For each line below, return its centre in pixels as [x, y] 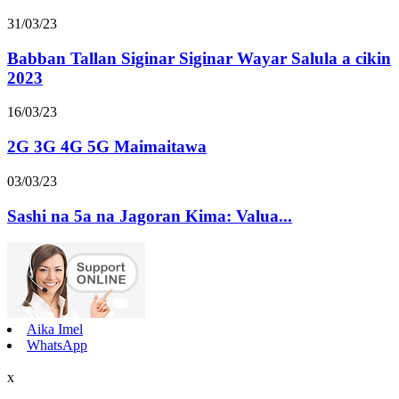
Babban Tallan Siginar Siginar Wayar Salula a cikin [199, 58]
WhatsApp [57, 346]
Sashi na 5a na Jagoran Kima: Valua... [150, 216]
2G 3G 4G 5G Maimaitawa [107, 147]
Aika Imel [55, 330]
